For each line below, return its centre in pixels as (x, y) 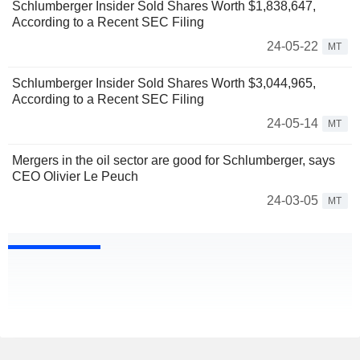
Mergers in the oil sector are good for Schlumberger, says (174, 161)
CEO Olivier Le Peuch (75, 177)
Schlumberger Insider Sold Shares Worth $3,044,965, (164, 84)
